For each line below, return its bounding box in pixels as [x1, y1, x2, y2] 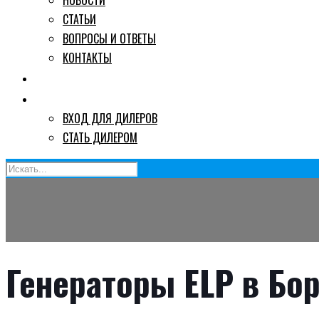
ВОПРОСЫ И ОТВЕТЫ [63, 30, 156, 47]
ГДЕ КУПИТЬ [34, 68, 105, 86]
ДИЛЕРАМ [34, 89, 91, 107]
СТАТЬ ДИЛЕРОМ [63, 129, 137, 146]
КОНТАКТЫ [63, 49, 112, 66]
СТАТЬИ [63, 11, 96, 28]
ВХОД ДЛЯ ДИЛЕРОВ [63, 110, 157, 127]
